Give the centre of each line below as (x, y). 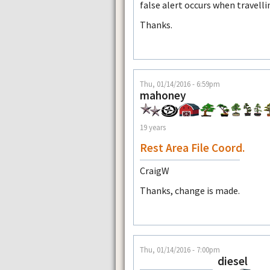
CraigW (155, 171)
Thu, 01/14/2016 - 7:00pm (180, 250)
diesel (233, 261)
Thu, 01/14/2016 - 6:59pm (180, 84)
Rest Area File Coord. (192, 148)
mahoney (163, 96)
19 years (153, 127)
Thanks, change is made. (190, 191)
